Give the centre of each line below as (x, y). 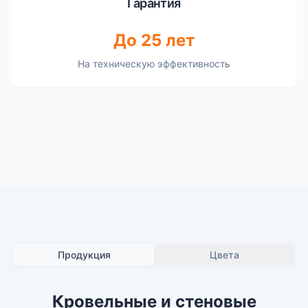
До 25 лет (154, 41)
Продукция (84, 255)
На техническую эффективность (154, 64)
